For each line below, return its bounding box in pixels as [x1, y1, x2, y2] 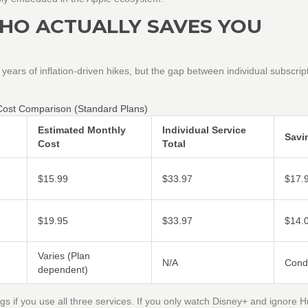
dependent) [38, 263, 88, 275]
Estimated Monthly [38, 124, 126, 135]
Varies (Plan [38, 250, 90, 261]
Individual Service [162, 124, 246, 135]
